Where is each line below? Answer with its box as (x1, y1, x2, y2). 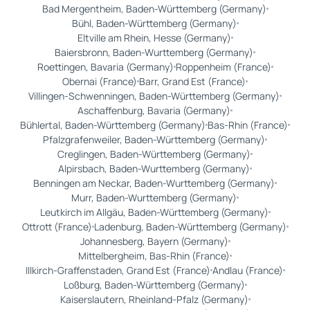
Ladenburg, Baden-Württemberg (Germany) (93, 220, 286, 234)
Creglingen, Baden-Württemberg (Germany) (57, 147, 250, 161)
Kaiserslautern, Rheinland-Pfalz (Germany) (60, 293, 248, 307)
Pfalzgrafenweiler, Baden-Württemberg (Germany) (43, 133, 265, 147)
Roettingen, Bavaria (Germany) (37, 60, 174, 74)
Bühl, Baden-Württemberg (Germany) (71, 17, 237, 30)
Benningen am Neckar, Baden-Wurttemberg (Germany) (33, 176, 275, 190)
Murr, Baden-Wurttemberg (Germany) (71, 191, 237, 205)
